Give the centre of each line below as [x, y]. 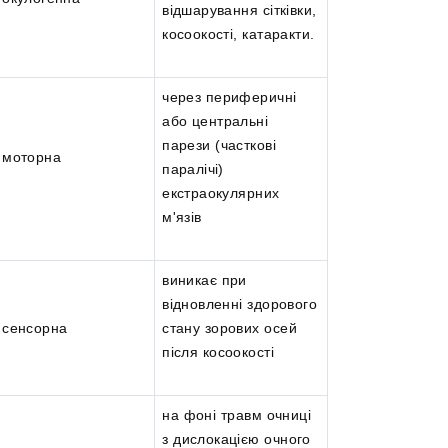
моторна [32, 157]
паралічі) [193, 169]
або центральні [215, 121]
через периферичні [229, 97]
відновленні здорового [239, 304]
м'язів [182, 217]
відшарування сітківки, [239, 10]
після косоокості [218, 352]
